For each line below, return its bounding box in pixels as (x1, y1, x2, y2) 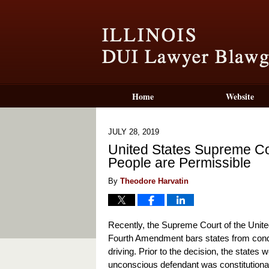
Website (226, 90, 254, 103)
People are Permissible (108, 156, 251, 171)
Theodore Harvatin (120, 177, 189, 186)
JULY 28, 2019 (108, 127, 159, 136)
